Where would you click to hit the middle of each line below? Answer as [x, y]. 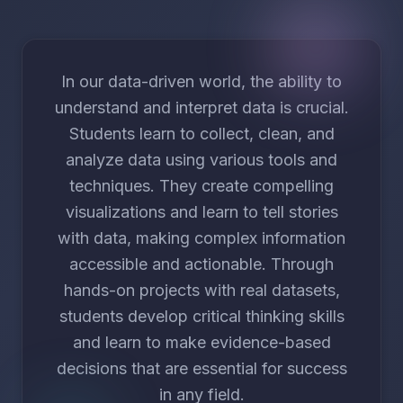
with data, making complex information [201, 238]
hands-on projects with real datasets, [201, 290]
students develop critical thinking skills [201, 316]
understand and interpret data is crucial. [201, 107]
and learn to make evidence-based [201, 342]
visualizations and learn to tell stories [201, 212]
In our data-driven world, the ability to [201, 81]
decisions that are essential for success [201, 368]
